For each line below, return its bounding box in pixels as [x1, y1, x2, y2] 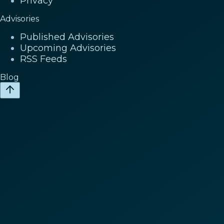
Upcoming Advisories [20, 42, 116, 54]
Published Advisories [20, 31, 114, 43]
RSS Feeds [20, 53, 67, 65]
